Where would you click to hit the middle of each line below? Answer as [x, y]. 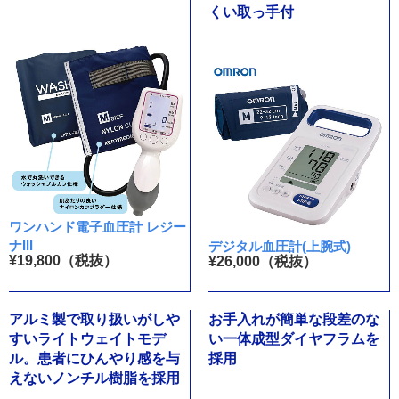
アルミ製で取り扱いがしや [94, 319]
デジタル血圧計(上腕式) [279, 246]
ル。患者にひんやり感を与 [94, 358]
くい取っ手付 [251, 12]
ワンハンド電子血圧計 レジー [98, 226]
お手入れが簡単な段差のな [293, 319]
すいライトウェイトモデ [87, 338]
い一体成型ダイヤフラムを [293, 338]
